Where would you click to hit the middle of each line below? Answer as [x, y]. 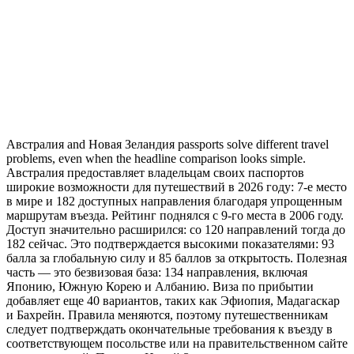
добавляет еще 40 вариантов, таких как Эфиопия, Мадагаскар [173, 300]
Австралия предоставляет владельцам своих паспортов [155, 172]
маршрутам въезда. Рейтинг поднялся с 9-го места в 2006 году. [175, 215]
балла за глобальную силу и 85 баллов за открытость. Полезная [177, 258]
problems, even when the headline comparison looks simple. [156, 158]
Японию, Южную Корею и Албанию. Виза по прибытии [160, 286]
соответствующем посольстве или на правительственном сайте [177, 343]
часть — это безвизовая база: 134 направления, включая [157, 272]
